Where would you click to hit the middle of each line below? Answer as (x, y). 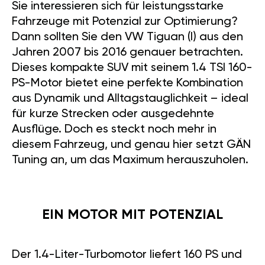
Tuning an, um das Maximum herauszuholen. (130, 161)
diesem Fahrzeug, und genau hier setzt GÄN (131, 145)
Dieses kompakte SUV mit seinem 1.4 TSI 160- (132, 68)
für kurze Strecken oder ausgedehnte (113, 114)
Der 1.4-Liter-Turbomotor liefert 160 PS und (127, 255)
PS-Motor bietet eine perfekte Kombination (127, 84)
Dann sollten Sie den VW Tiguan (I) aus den (127, 38)
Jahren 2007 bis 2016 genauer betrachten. (127, 53)
